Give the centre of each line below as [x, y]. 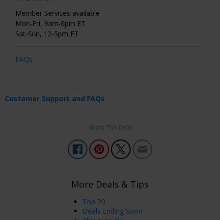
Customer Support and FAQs [55, 98]
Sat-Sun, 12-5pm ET [47, 33]
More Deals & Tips [110, 184]
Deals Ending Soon [112, 211]
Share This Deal [110, 127]
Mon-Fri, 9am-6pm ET [50, 23]
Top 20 [94, 201]
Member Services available [57, 13]
